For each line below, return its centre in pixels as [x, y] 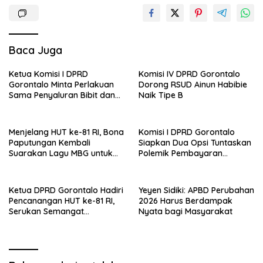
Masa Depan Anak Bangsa [61, 163]
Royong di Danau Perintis [58, 232]
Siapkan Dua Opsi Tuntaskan [195, 142]
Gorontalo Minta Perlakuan [61, 84]
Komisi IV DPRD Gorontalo [189, 74]
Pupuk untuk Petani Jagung [62, 105]
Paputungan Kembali [50, 142]
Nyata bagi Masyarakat [186, 211]
